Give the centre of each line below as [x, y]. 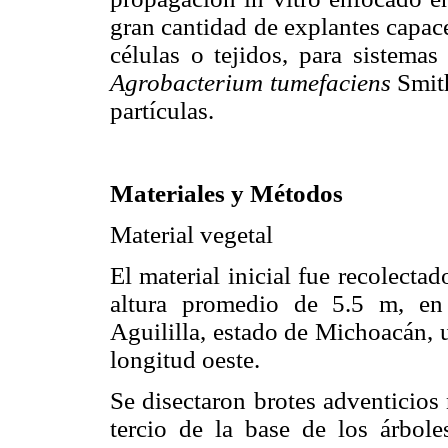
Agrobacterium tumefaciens [250, 83]
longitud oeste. [185, 360]
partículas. [162, 111]
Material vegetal [191, 234]
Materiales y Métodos [226, 193]
